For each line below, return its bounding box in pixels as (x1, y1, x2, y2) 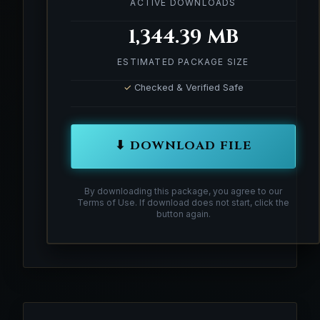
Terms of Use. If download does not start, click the (77, 196, 289, 208)
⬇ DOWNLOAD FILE (114, 138, 252, 154)
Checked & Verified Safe (131, 81, 244, 93)
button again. (156, 208, 211, 219)
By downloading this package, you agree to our (84, 185, 282, 196)
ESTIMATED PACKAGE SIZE (117, 56, 249, 67)
